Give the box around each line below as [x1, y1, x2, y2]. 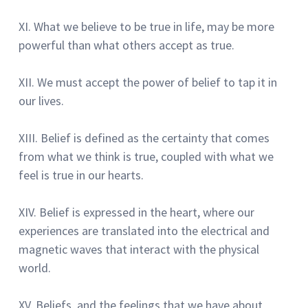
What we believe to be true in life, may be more [34, 18, 274, 34]
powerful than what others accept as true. [19, 36, 234, 53]
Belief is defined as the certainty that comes [41, 129, 269, 146]
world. [19, 259, 51, 276]
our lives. [19, 92, 64, 109]
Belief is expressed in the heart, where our [39, 203, 254, 220]
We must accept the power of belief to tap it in [37, 74, 277, 90]
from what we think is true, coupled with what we [19, 148, 274, 164]
